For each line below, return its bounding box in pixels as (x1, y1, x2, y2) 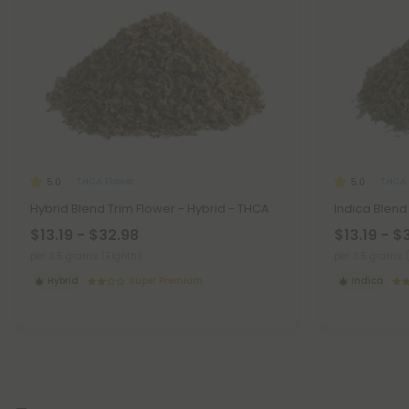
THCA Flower (76, 174, 134, 189)
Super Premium (129, 273, 204, 288)
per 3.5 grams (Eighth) (30, 247, 142, 263)
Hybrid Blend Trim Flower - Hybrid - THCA (30, 199, 269, 217)
